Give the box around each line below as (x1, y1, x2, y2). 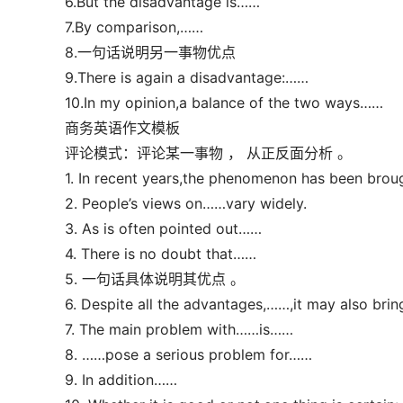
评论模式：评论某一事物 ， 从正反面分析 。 (65, 144, 352, 162)
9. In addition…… (65, 371, 177, 389)
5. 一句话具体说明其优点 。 (65, 270, 245, 288)
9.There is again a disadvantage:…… (65, 68, 309, 86)
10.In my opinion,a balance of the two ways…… (65, 94, 383, 112)
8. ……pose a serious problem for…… (65, 345, 312, 363)
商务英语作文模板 (65, 119, 180, 137)
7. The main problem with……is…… (65, 320, 293, 338)
